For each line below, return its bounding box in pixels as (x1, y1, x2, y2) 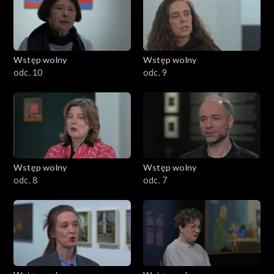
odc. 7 (143, 174, 168, 185)
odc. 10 (13, 67, 43, 78)
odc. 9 (143, 67, 168, 78)
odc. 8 (13, 174, 38, 185)
